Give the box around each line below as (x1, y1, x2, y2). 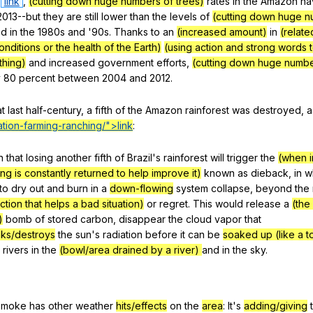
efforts (156, 57, 187, 69)
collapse (211, 182, 250, 194)
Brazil (127, 151, 152, 163)
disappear (119, 212, 166, 225)
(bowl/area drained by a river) (59, 243, 202, 256)
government (98, 57, 154, 69)
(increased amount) (177, 26, 267, 38)
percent (19, 72, 55, 85)
